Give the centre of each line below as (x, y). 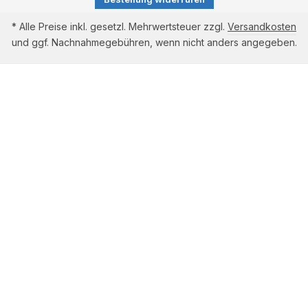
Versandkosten (262, 27)
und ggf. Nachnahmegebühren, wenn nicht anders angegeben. (154, 43)
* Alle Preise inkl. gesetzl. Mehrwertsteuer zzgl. (120, 27)
